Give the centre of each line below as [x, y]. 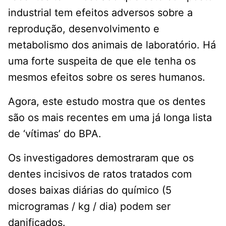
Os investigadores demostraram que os [101, 158]
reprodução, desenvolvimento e [84, 29]
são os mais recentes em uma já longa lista [110, 118]
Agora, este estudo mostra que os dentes [107, 102]
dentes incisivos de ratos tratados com [100, 174]
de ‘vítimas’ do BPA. [55, 134]
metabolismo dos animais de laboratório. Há [112, 45]
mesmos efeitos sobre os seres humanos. [107, 77]
